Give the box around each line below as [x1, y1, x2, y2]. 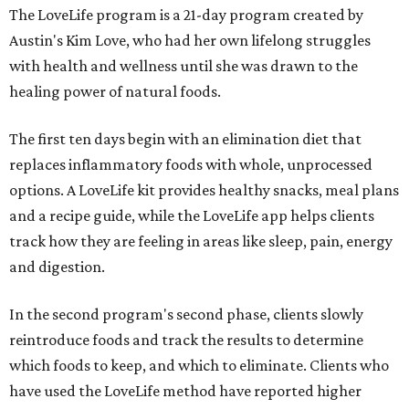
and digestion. [9, 257, 105, 277]
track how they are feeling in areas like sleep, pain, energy [9, 232, 393, 251]
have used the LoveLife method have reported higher [9, 382, 362, 401]
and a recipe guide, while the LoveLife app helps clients [9, 206, 374, 225]
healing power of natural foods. [9, 82, 221, 101]
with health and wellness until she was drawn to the [9, 57, 358, 76]
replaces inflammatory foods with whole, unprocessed [9, 155, 372, 174]
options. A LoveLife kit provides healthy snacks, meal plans [9, 181, 399, 200]
